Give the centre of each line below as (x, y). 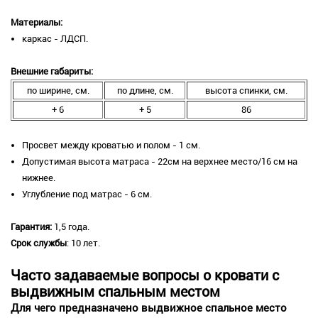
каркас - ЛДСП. (55, 39)
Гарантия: (31, 227)
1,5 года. (71, 227)
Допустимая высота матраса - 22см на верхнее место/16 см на (160, 162)
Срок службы (39, 243)
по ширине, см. (58, 91)
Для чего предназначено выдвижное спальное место (149, 308)
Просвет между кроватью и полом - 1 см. (111, 146)
